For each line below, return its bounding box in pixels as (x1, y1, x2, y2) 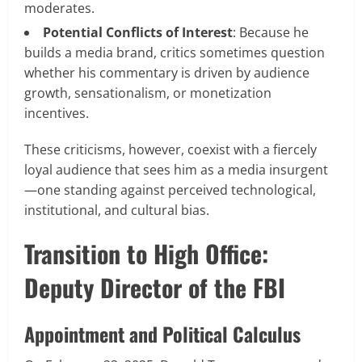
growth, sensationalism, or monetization (24, 83, 271, 102)
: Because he (233, 23, 309, 41)
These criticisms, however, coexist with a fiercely (24, 140, 317, 158)
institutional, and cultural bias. (24, 200, 209, 219)
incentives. (24, 103, 89, 122)
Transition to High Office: (24, 234, 268, 271)
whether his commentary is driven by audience (24, 63, 309, 82)
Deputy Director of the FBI (24, 268, 285, 305)
